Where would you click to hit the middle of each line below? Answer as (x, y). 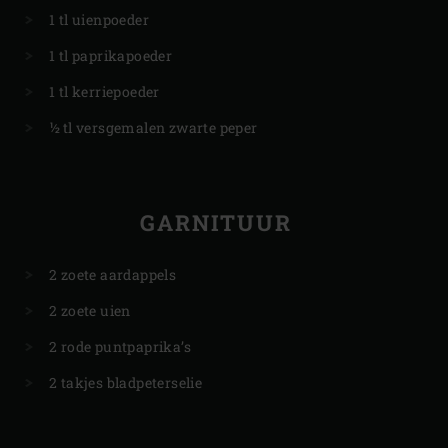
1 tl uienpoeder (99, 19)
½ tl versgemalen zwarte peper (153, 127)
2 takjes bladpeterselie (126, 382)
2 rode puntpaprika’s (120, 346)
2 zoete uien (90, 310)
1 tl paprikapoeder (111, 55)
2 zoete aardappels (113, 274)
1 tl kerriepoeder (104, 91)
